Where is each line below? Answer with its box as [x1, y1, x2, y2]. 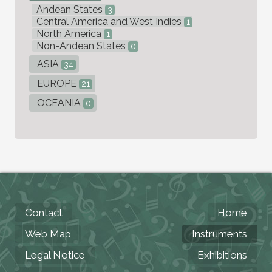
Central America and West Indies [34, 15, 184, 27]
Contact [25, 206, 63, 219]
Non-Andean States [34, 39, 128, 52]
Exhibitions [197, 248, 247, 261]
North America [34, 27, 104, 39]
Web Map [25, 227, 71, 240]
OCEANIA [35, 97, 83, 109]
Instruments [192, 227, 247, 240]
